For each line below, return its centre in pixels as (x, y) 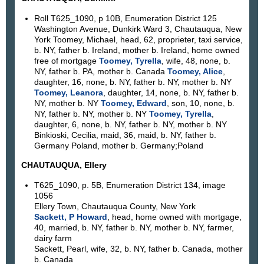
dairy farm (53, 238)
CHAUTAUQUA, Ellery (64, 165)
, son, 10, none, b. (200, 103)
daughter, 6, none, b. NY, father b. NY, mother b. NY (130, 124)
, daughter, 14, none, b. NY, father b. (171, 92)
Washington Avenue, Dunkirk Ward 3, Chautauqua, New (138, 29)
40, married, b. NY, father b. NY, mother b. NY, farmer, (134, 227)
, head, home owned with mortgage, (174, 217)
